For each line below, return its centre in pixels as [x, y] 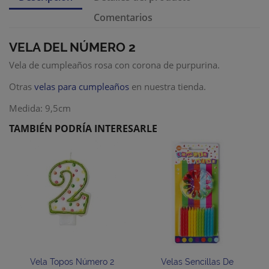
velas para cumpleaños [82, 86]
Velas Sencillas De [197, 262]
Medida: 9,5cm [40, 108]
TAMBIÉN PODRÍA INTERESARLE [83, 128]
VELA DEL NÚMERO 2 [72, 47]
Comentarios [123, 17]
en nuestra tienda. [168, 86]
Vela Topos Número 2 [72, 262]
